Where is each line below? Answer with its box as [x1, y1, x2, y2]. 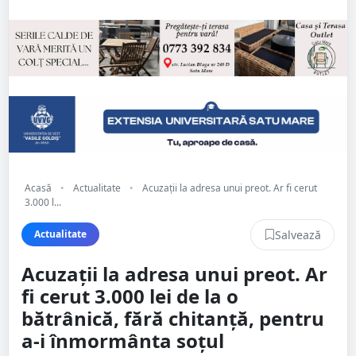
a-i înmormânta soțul [21, 327, 224, 354]
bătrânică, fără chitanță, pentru [21, 304, 324, 331]
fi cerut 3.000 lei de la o [21, 282, 238, 309]
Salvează [275, 226, 321, 242]
